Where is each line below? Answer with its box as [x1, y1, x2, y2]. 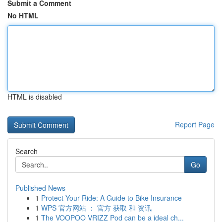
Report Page [175, 119, 215, 129]
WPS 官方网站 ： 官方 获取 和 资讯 [41, 203, 152, 213]
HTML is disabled [7, 92, 62, 102]
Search [15, 146, 38, 156]
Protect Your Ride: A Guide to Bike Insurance [41, 193, 182, 203]
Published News [15, 183, 65, 193]
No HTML [7, 10, 39, 20]
